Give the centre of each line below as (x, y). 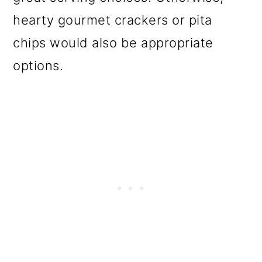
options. (38, 66)
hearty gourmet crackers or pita (113, 20)
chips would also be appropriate (113, 43)
